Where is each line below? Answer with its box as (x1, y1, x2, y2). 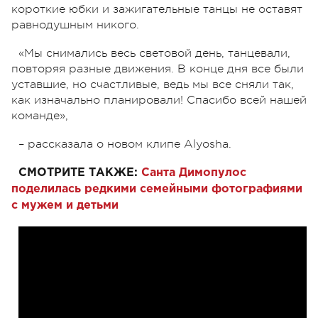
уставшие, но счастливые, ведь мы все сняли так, (11, 77, 294, 91)
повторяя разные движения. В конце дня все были (11, 62, 304, 75)
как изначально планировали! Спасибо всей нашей (11, 93, 307, 106)
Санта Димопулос (141, 167, 246, 178)
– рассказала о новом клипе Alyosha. (18, 137, 235, 150)
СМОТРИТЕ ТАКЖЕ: (18, 167, 141, 178)
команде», (11, 109, 68, 122)
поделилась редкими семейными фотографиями (11, 183, 302, 194)
